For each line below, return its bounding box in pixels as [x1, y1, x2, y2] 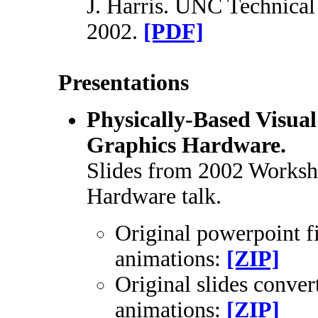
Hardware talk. [87, 184, 221, 209]
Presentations [58, 70, 189, 95]
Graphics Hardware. [87, 133, 286, 158]
